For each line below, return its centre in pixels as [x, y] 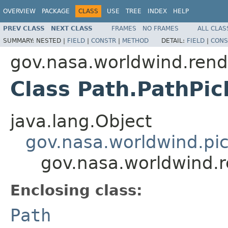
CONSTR [104, 40]
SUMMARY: [20, 40]
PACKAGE [56, 11]
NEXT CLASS [72, 28]
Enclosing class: [76, 190]
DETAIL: [174, 40]
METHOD [135, 40]
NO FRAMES [161, 28]
